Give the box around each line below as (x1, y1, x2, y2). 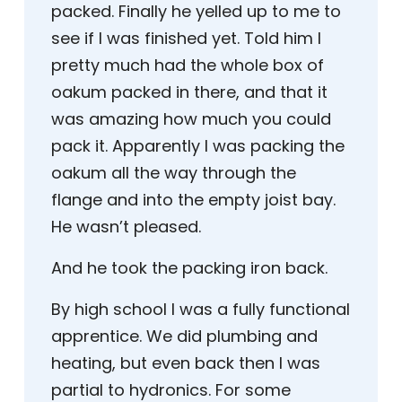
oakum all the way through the (51, 162, 296, 185)
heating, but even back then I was (51, 352, 320, 375)
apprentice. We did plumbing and (51, 325, 318, 348)
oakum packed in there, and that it (51, 81, 328, 104)
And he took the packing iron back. (51, 257, 328, 280)
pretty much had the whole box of (51, 54, 324, 77)
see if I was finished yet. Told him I (51, 27, 321, 50)
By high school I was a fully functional (51, 298, 350, 321)
